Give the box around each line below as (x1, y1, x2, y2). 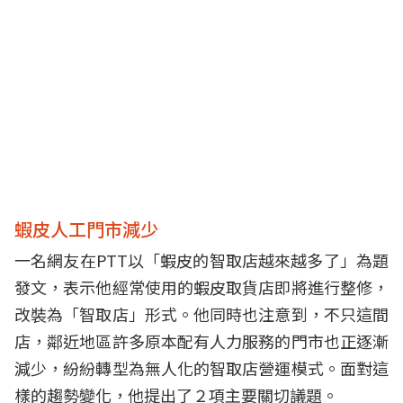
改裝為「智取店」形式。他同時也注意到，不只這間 (14, 302, 389, 326)
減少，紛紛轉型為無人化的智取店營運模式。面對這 (14, 356, 389, 380)
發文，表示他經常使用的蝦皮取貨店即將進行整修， (14, 275, 389, 299)
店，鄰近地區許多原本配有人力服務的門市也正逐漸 (14, 329, 389, 353)
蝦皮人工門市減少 (14, 216, 158, 242)
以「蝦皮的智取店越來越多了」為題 (127, 248, 390, 272)
